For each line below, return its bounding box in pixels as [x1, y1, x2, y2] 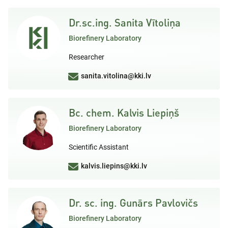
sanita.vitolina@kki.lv [81, 71, 151, 80]
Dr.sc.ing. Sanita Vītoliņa [69, 16, 181, 28]
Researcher [69, 52, 104, 61]
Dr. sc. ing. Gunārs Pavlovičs [69, 196, 198, 209]
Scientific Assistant [69, 142, 129, 151]
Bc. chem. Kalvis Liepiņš [69, 106, 179, 119]
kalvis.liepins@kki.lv [81, 161, 147, 170]
